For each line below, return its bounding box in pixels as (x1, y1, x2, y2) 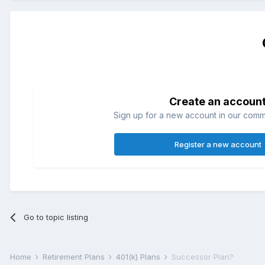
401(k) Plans (116, 251, 163, 261)
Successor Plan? (172, 251, 234, 261)
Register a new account (174, 139, 261, 149)
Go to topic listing (24, 212, 89, 222)
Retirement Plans (43, 251, 107, 261)
